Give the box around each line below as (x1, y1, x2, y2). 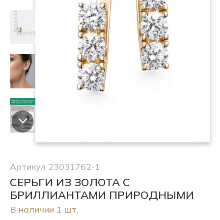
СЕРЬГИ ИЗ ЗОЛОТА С (10, 175, 130, 189)
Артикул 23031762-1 (10, 161, 100, 172)
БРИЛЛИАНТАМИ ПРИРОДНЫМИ (10, 188, 194, 202)
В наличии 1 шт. (10, 204, 79, 215)
